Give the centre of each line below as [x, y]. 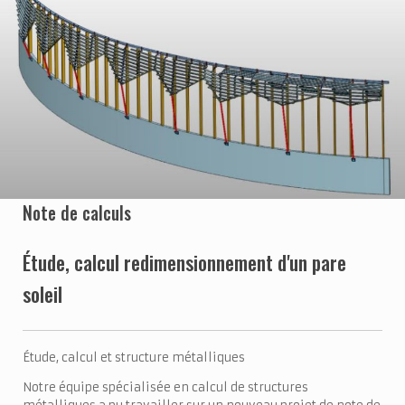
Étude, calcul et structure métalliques [134, 357]
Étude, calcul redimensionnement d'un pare [184, 263]
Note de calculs [77, 213]
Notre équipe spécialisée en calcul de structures [165, 387]
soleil [42, 294]
